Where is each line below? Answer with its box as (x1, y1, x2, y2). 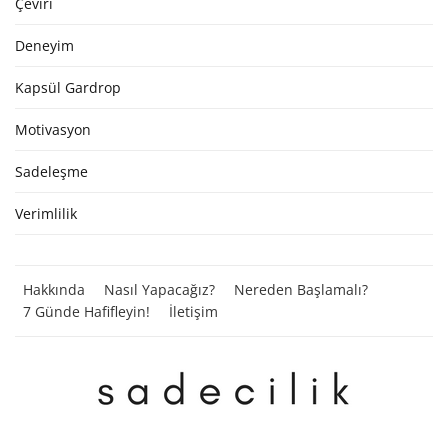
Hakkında (23, 279, 85, 299)
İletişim (169, 301, 218, 321)
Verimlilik (15, 203, 77, 223)
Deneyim (15, 35, 74, 55)
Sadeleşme (15, 161, 88, 181)
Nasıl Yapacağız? (104, 279, 215, 299)
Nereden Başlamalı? (234, 279, 368, 299)
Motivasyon (15, 119, 91, 139)
